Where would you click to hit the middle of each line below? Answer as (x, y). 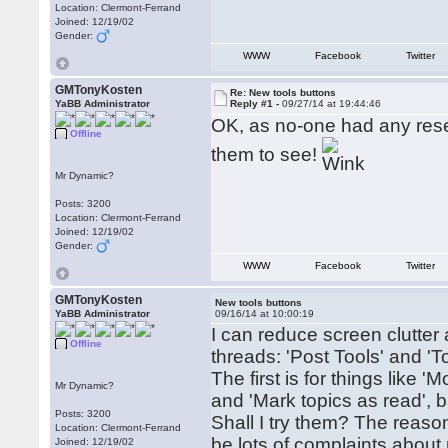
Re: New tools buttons (283, 92)
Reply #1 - (256, 103)
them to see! (267, 154)
